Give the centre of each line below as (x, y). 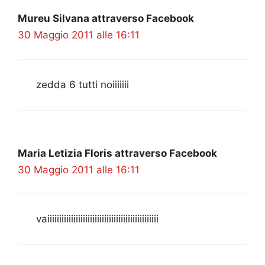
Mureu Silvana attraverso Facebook (106, 19)
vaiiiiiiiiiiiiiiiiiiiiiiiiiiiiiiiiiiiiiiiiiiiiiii (97, 219)
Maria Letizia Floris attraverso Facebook (117, 153)
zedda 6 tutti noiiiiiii (83, 84)
